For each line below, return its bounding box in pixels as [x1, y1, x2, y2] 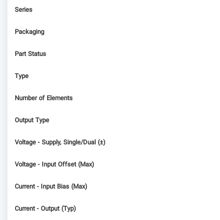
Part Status [15, 49, 46, 59]
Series [15, 5, 32, 15]
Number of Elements [15, 93, 73, 104]
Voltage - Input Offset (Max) [15, 160, 94, 170]
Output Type [15, 115, 49, 126]
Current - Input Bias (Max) [15, 182, 87, 192]
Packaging [15, 27, 44, 37]
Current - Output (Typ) [15, 204, 76, 214]
